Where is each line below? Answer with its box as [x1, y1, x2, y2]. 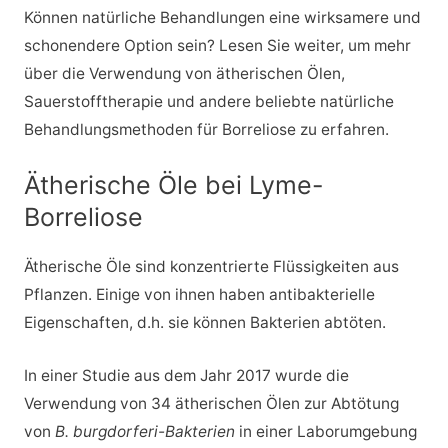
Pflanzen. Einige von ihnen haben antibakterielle [23, 285, 375, 305]
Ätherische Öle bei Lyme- [23, 170, 324, 201]
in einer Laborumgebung [238, 421, 417, 441]
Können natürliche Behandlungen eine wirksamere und [23, 8, 421, 28]
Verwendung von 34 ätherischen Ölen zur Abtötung [23, 393, 399, 413]
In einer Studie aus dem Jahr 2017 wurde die [23, 365, 349, 385]
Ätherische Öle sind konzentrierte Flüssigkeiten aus [23, 257, 399, 277]
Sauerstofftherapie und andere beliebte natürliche [23, 92, 394, 112]
